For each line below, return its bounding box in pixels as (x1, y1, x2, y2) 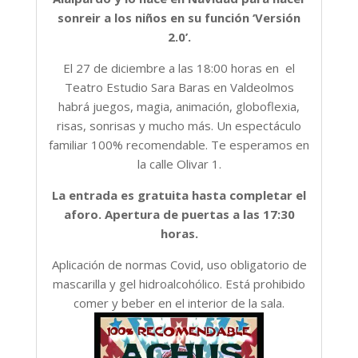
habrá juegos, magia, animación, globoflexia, (58, 97, 300, 114)
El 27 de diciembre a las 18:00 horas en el (63, 59, 295, 76)
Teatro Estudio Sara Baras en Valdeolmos (64, 78, 294, 95)
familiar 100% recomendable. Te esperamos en (49, 136, 309, 153)
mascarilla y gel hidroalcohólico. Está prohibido (53, 275, 305, 292)
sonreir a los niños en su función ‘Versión (58, 9, 300, 26)
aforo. (63, 205, 105, 222)
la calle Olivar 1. (137, 155, 221, 172)
